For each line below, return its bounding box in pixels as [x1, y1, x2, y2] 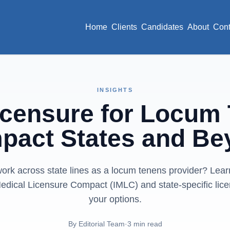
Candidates [141, 23, 183, 31]
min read [131, 220, 162, 228]
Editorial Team [78, 220, 125, 228]
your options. [88, 194, 142, 204]
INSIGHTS [97, 87, 133, 93]
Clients [111, 23, 137, 31]
